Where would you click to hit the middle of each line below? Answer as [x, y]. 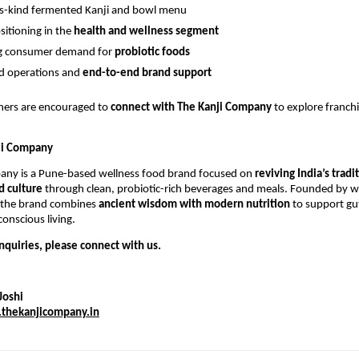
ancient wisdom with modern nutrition [194, 205]
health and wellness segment [146, 31]
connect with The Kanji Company [191, 107]
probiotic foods [152, 52]
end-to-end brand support [147, 73]
